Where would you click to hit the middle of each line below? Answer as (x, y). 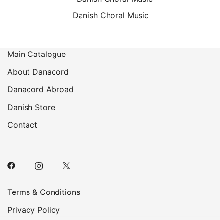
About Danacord (38, 72)
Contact (22, 125)
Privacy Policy (34, 210)
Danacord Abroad (41, 89)
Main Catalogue (37, 54)
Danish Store (31, 107)
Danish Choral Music (110, 15)
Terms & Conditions (44, 192)
